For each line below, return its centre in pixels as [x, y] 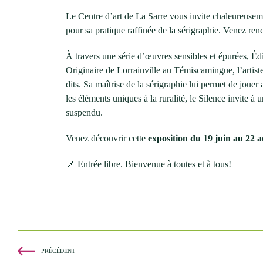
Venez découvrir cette [107, 138]
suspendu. [84, 112]
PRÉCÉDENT [58, 251]
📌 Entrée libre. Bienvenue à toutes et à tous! [149, 164]
